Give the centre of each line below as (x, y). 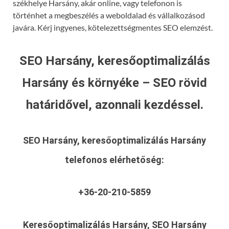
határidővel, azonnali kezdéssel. (114, 105)
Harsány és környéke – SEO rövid (114, 83)
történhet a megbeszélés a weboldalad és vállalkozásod (109, 15)
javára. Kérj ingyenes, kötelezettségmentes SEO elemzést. (113, 27)
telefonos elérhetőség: (114, 160)
